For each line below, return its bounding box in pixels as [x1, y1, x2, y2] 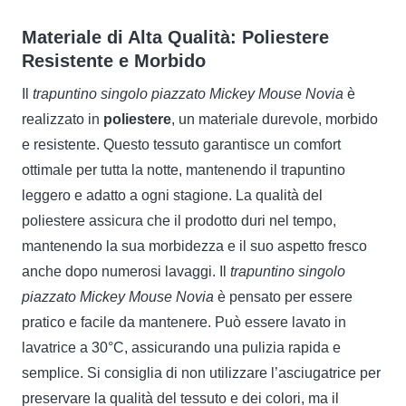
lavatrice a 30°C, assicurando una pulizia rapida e [22, 339, 341, 355]
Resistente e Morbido [22, 50, 206, 71]
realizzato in [22, 111, 103, 127]
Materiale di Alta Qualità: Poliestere [22, 26, 329, 47]
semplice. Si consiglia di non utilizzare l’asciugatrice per [22, 364, 381, 381]
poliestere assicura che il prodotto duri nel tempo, [22, 212, 336, 228]
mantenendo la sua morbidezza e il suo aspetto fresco [22, 237, 367, 254]
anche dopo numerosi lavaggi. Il [22, 263, 230, 279]
